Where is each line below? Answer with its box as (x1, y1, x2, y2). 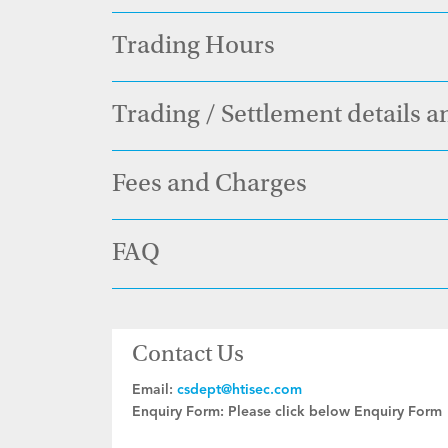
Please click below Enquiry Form (228, 405, 442, 419)
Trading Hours (112, 34, 275, 60)
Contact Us (132, 344, 244, 368)
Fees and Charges (112, 172, 307, 198)
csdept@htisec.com (177, 383, 302, 397)
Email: (132, 383, 173, 397)
